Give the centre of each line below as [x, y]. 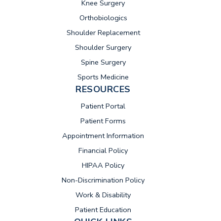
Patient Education [103, 210]
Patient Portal [103, 106]
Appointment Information [103, 136]
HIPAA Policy [103, 166]
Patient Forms [103, 121]
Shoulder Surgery [103, 48]
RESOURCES [103, 90]
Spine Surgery [103, 62]
